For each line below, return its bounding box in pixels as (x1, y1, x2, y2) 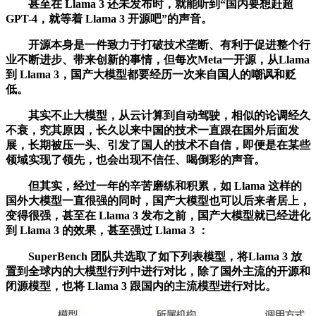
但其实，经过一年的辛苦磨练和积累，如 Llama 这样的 (6, 179, 302, 192)
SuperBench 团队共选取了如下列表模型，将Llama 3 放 (6, 250, 302, 262)
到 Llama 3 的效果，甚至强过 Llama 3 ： (6, 224, 209, 236)
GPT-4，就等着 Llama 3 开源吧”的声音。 (6, 12, 212, 25)
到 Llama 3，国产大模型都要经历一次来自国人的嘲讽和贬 (6, 68, 296, 80)
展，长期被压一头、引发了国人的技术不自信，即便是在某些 (6, 138, 310, 151)
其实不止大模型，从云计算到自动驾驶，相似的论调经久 (6, 109, 310, 121)
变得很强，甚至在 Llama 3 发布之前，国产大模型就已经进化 (6, 209, 310, 221)
